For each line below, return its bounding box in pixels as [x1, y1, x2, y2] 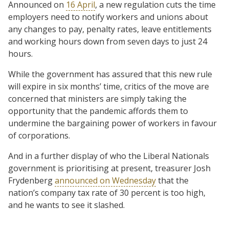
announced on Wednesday [55, 174, 156, 186]
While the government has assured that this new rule [8, 68, 212, 80]
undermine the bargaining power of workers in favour [8, 117, 217, 129]
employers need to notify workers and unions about [8, 11, 208, 22]
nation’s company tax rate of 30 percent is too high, [8, 187, 205, 198]
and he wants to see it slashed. [8, 199, 125, 211]
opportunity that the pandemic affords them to [8, 105, 188, 117]
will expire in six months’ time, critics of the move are [8, 80, 209, 92]
